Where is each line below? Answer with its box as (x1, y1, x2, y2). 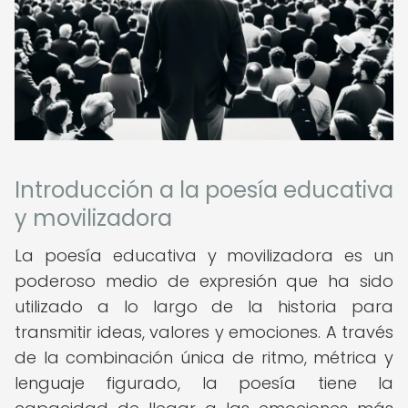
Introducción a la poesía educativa (15, 175, 393, 205)
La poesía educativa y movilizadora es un (15, 244, 393, 267)
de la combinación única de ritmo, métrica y (15, 346, 393, 369)
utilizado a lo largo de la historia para (15, 295, 393, 318)
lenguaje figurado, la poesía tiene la (15, 372, 393, 394)
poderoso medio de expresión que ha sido (15, 270, 393, 292)
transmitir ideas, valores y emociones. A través (15, 321, 393, 343)
